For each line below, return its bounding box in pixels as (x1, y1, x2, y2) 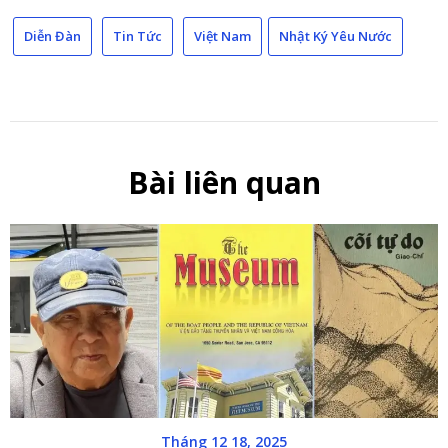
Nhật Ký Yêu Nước (279, 26, 392, 45)
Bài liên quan (127, 162, 321, 204)
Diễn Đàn (24, 26, 81, 45)
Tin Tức (113, 26, 162, 45)
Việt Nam (194, 26, 251, 45)
